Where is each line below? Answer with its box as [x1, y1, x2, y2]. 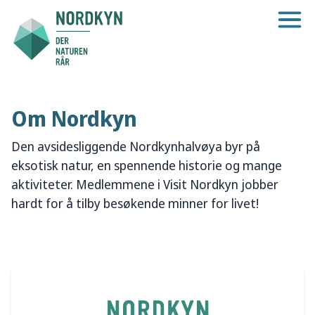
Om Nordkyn [11, 104, 137, 133]
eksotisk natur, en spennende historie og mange [11, 157, 282, 174]
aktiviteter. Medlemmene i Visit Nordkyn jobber [11, 176, 278, 193]
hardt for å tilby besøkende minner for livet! [11, 195, 259, 212]
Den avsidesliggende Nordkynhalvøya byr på [11, 138, 260, 155]
